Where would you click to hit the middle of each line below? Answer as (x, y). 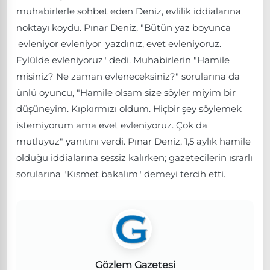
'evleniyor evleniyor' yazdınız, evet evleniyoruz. (119, 43)
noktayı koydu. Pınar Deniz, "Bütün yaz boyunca (124, 27)
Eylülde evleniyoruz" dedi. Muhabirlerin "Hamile (123, 60)
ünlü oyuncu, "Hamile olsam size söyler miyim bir (126, 92)
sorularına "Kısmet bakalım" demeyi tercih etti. (121, 174)
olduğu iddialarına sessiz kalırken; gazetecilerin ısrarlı (134, 157)
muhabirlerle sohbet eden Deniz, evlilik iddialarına (129, 11)
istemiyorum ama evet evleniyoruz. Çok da (112, 125)
